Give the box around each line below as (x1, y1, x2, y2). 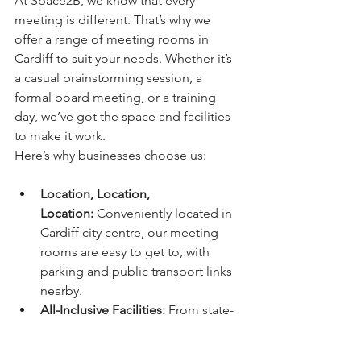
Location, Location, (40, 186, 153, 202)
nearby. (40, 283, 82, 299)
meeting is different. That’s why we (15, 12, 214, 28)
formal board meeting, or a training (15, 89, 219, 106)
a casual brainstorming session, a (15, 70, 205, 86)
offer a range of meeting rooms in (15, 31, 212, 48)
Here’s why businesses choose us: (15, 147, 206, 164)
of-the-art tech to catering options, (40, 322, 241, 338)
